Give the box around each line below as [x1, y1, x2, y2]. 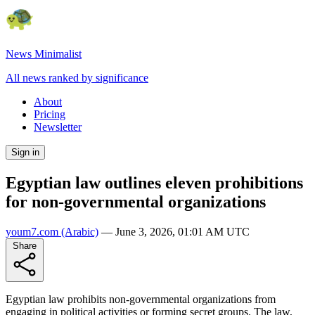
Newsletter [34, 121, 82, 133]
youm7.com [6, 225, 58, 238]
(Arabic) [58, 225, 98, 238]
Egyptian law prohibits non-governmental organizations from [6, 292, 276, 305]
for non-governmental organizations [6, 192, 266, 211]
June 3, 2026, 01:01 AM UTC [115, 225, 250, 238]
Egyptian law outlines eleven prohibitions [6, 173, 303, 192]
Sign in [11, 147, 39, 157]
